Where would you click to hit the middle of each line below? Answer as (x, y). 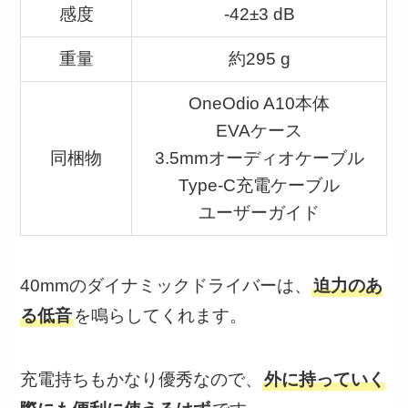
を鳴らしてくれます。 (161, 315)
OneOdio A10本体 (260, 104)
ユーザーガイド (260, 213)
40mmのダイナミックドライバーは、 (166, 285)
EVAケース (260, 131)
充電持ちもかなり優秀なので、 (142, 380)
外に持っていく (325, 380)
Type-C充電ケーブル (260, 186)
